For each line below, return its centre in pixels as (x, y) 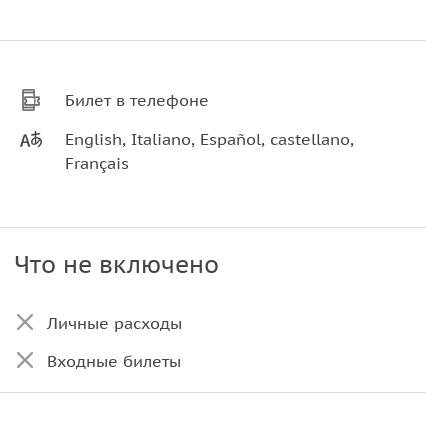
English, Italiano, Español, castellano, (210, 139)
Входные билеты (113, 361)
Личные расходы (114, 323)
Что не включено (116, 264)
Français (97, 163)
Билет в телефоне (137, 100)
